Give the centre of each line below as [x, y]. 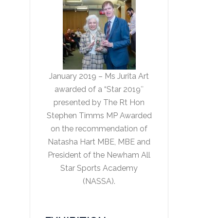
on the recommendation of [99, 129]
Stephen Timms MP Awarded [99, 116]
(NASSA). [99, 181]
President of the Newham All [99, 155]
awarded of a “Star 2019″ [99, 89]
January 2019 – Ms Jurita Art [99, 76]
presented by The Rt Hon [99, 102]
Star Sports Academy [99, 168]
